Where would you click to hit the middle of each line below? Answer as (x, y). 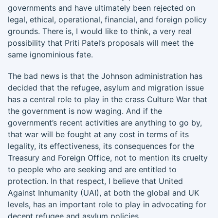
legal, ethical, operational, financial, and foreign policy (107, 19)
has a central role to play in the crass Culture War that (108, 99)
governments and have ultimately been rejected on (101, 8)
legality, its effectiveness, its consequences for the (101, 146)
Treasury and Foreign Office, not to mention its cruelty (108, 158)
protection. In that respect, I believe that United (95, 181)
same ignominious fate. (50, 54)
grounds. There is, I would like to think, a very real (100, 31)
